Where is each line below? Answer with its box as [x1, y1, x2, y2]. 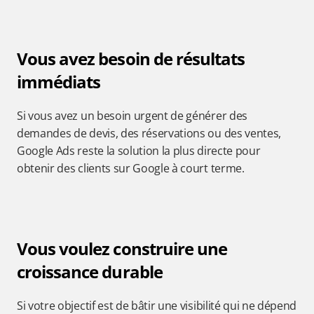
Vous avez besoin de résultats [17, 47, 245, 70]
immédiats [17, 70, 101, 93]
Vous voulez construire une [17, 237, 228, 260]
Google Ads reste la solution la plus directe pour [17, 143, 261, 158]
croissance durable [17, 260, 163, 283]
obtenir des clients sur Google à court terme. [17, 161, 245, 176]
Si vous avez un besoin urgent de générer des [17, 108, 247, 123]
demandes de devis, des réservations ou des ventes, [17, 125, 281, 141]
